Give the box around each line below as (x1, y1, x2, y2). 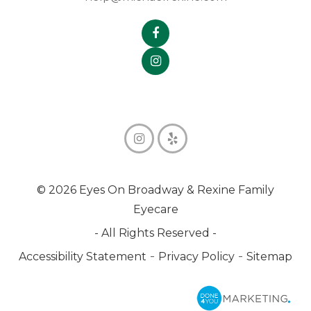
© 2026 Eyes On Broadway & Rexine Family (37, 183, 274, 197)
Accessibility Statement (19, 250, 146, 264)
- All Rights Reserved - (94, 226, 217, 240)
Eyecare (133, 203, 178, 217)
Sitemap (246, 250, 292, 264)
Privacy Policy (158, 250, 235, 264)
